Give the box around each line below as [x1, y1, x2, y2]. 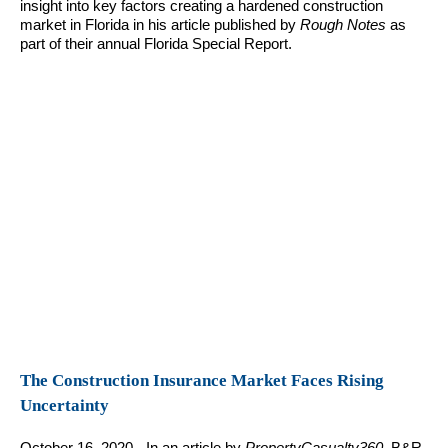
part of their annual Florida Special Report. [20, 35, 292, 53]
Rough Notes [300, 16, 386, 34]
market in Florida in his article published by [20, 16, 300, 34]
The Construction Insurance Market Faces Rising [20, 371, 384, 391]
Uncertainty [20, 396, 109, 416]
